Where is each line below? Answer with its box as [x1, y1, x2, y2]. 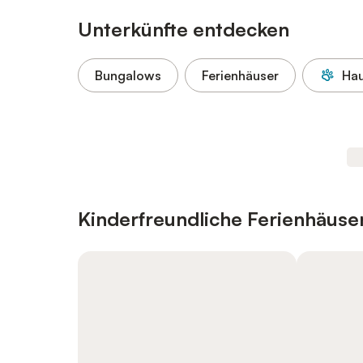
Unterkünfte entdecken [78, 17, 289, 41]
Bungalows [95, 67, 161, 83]
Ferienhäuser [202, 67, 279, 83]
